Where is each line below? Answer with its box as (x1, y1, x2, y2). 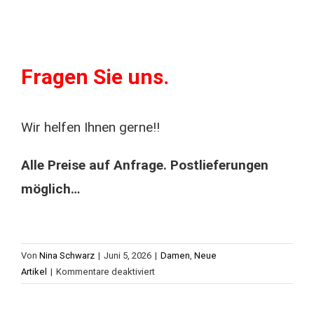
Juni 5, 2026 (104, 250, 151, 261)
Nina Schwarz (39, 250, 95, 261)
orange (154, 298, 184, 308)
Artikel (21, 266, 47, 277)
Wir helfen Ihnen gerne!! (20, 119, 160, 135)
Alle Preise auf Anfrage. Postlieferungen (20, 157, 268, 173)
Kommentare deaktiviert (56, 266, 155, 277)
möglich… (20, 181, 80, 197)
